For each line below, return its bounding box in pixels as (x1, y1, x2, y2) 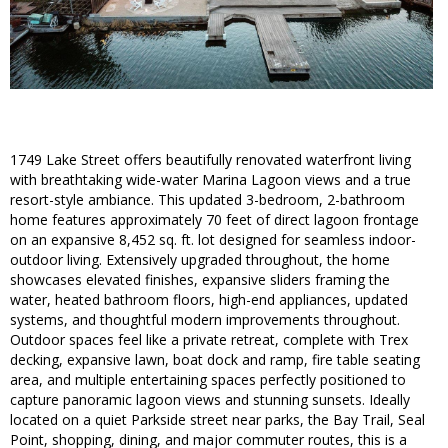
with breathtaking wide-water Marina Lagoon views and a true (10, 170, 411, 190)
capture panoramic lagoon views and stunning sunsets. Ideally (10, 390, 410, 410)
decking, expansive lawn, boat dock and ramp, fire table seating (10, 350, 420, 370)
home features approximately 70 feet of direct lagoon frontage (10, 210, 419, 230)
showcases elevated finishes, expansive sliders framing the (10, 270, 390, 290)
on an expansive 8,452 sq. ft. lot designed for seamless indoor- (10, 230, 416, 250)
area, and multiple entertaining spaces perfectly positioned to (10, 370, 406, 390)
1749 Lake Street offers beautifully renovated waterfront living (10, 150, 411, 170)
